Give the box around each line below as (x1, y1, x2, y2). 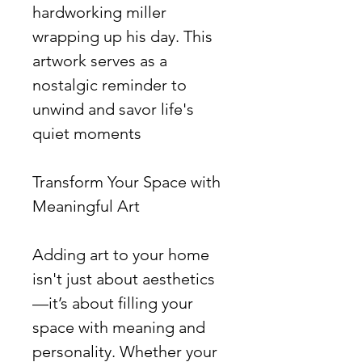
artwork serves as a (32, 50, 167, 70)
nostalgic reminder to (32, 74, 187, 95)
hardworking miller (32, 2, 166, 22)
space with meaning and (32, 317, 205, 337)
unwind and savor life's (32, 99, 194, 119)
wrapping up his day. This (32, 26, 213, 46)
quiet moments (32, 123, 141, 143)
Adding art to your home (32, 244, 209, 264)
